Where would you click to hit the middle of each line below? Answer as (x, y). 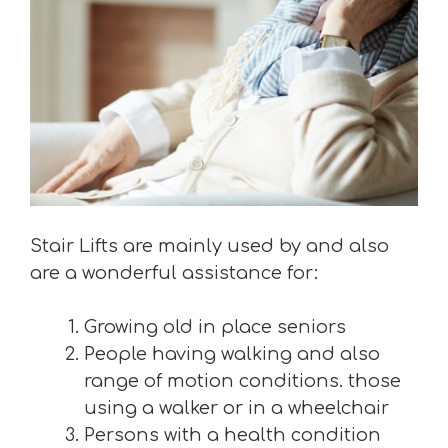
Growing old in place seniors (215, 327)
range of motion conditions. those (242, 381)
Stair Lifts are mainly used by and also (209, 246)
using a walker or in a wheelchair (236, 408)
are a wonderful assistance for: (174, 273)
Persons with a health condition (232, 435)
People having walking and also (232, 354)
